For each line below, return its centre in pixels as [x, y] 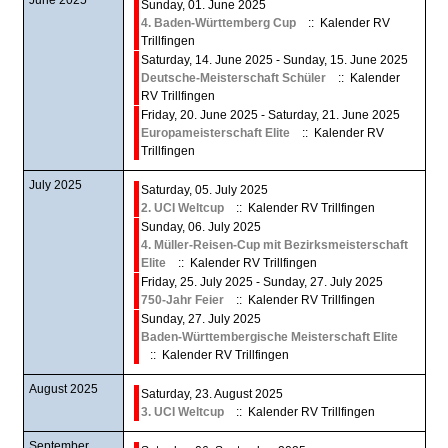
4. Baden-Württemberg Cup [218, 22]
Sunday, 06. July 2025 [200, 226]
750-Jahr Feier [182, 299]
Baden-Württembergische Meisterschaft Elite [269, 336]
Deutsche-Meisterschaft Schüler [233, 77]
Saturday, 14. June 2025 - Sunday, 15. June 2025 [274, 59]
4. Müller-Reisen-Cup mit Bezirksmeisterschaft [274, 244]
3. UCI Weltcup [182, 411]
